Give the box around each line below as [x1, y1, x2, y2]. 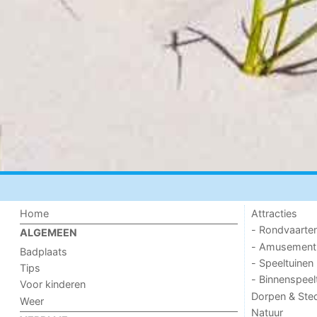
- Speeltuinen [250, 256, 313, 269]
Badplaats [20, 245, 68, 258]
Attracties [250, 207, 297, 219]
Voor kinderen [20, 278, 86, 291]
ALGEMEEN [20, 226, 78, 239]
